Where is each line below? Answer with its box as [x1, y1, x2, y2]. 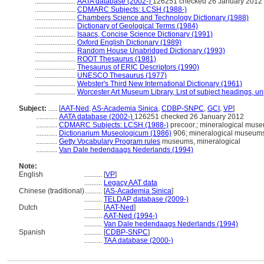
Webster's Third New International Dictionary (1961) [77, 80, 242, 88]
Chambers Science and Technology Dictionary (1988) [77, 14, 249, 22]
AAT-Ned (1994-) [104, 212, 157, 220]
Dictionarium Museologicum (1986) [59, 129, 171, 137]
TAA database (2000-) [104, 236, 173, 245]
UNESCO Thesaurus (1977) [77, 71, 167, 80]
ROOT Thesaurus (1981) [77, 55, 156, 63]
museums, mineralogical [160, 137, 240, 146]
